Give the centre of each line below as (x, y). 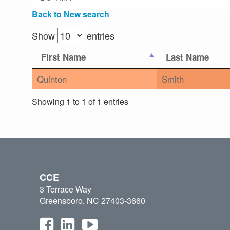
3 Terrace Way (65, 189)
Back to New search (71, 14)
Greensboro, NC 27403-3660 (92, 201)
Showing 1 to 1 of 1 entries (80, 101)
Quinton (52, 79)
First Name (63, 57)
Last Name (187, 57)
